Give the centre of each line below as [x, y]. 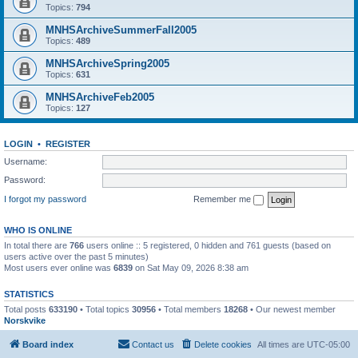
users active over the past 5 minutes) [76, 256]
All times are [282, 344]
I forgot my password [45, 199]
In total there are [37, 245]
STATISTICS [29, 294]
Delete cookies [223, 344]
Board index [48, 344]
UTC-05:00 [328, 344]
